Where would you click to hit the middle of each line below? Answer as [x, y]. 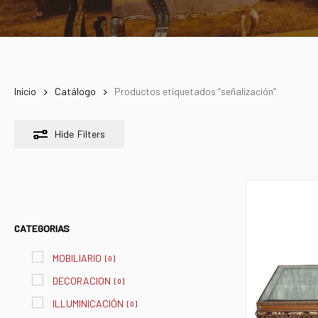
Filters [91, 134]
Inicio [25, 92]
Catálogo [75, 92]
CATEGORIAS [42, 229]
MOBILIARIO [77, 258]
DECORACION [82, 281]
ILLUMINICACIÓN [88, 304]
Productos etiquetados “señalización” [195, 92]
